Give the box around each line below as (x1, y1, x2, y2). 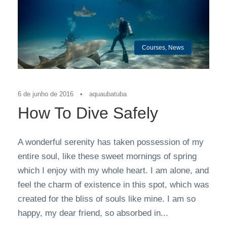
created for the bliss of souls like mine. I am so (18, 194, 196, 204)
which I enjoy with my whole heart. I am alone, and (18, 165, 209, 175)
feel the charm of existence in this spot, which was (18, 179, 209, 190)
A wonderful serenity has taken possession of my (18, 137, 204, 147)
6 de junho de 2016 (18, 90, 73, 98)
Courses (142, 44, 165, 51)
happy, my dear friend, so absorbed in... (18, 208, 168, 218)
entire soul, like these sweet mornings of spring (18, 151, 197, 161)
